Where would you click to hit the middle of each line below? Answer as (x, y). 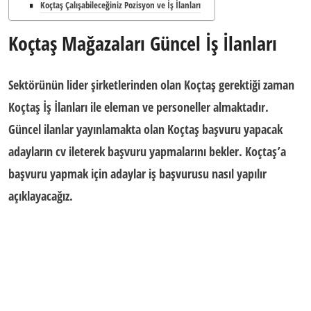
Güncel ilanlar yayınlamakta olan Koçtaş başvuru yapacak (145, 129)
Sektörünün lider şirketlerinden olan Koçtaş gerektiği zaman (151, 85)
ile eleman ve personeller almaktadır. (178, 107)
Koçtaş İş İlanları (48, 107)
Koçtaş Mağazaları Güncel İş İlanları (143, 43)
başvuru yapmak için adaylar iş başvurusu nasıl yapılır (137, 174)
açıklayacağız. (41, 196)
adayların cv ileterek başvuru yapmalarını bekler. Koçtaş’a (147, 151)
